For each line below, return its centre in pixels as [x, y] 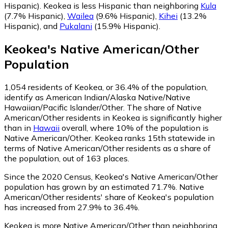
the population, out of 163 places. [67, 158]
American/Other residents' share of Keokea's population [109, 197]
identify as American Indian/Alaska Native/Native [97, 97]
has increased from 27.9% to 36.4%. [72, 207]
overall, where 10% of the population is [134, 127]
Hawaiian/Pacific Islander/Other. [65, 107]
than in [19, 127]
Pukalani [76, 26]
